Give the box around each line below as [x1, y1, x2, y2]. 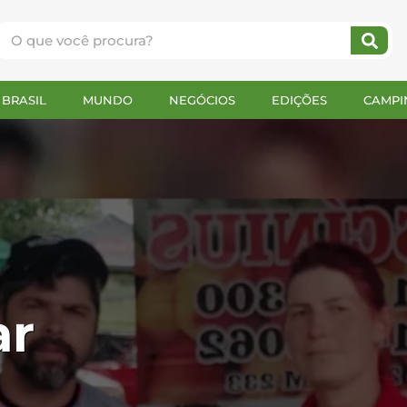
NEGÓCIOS [169, 93, 235, 107]
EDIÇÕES [272, 93, 327, 107]
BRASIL [2, 93, 46, 107]
